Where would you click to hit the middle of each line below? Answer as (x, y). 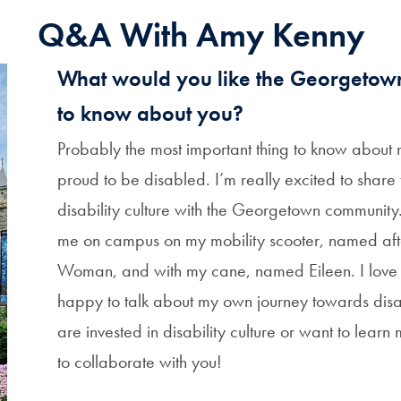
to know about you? (151, 113)
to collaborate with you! (140, 362)
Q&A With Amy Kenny (200, 35)
